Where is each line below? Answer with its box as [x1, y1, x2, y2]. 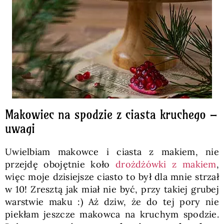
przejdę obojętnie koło [4, 158, 116, 170]
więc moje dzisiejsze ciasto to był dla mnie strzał [4, 170, 219, 182]
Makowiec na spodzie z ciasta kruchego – [4, 106, 217, 122]
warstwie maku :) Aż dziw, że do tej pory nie [4, 195, 219, 207]
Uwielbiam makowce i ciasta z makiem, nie [4, 145, 219, 157]
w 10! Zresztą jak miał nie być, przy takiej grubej [4, 183, 219, 195]
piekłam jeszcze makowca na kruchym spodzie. [4, 208, 219, 220]
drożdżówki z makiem [115, 158, 216, 170]
